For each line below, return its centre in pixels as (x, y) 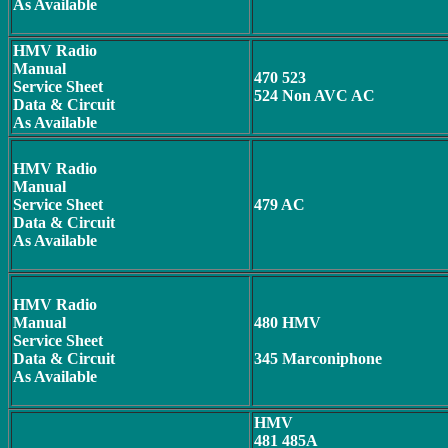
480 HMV (287, 322)
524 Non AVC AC (314, 95)
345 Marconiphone (318, 358)
